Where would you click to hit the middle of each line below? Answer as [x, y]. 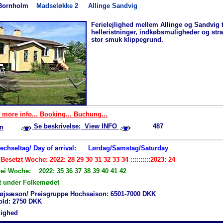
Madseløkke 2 [62, 5]
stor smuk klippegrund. [127, 39]
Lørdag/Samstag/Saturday [128, 148]
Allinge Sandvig [113, 5]
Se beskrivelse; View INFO [75, 126]
